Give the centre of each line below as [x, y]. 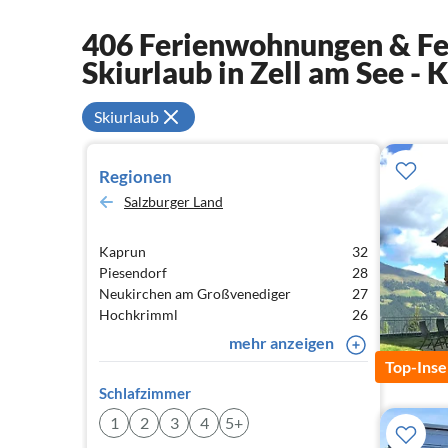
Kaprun [122, 251]
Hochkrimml [138, 314]
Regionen [135, 176]
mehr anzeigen [281, 342]
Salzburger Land [173, 201]
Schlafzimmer [145, 393]
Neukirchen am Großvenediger [195, 293]
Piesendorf [133, 272]
